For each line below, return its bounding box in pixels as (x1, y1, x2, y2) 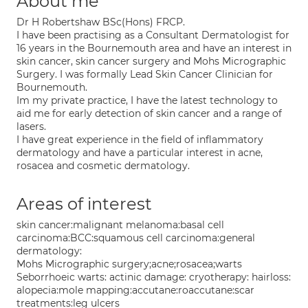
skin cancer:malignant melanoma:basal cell (16, 219, 224, 231)
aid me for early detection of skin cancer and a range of (16, 107, 282, 120)
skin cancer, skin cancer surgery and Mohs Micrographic (16, 55, 286, 67)
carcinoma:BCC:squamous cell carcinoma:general (16, 232, 255, 244)
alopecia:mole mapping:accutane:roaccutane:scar (16, 284, 254, 296)
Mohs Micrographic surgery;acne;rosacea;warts (16, 258, 242, 270)
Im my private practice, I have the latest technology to (16, 94, 278, 107)
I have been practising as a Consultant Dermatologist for (16, 29, 289, 41)
